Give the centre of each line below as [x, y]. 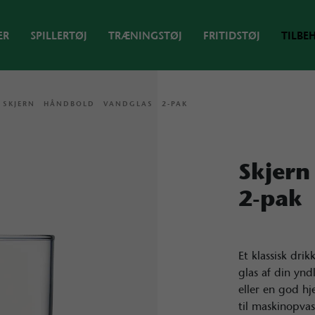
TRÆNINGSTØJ [145, 36]
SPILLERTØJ [58, 36]
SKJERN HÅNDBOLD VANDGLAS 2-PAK [96, 104]
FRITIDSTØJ [231, 36]
